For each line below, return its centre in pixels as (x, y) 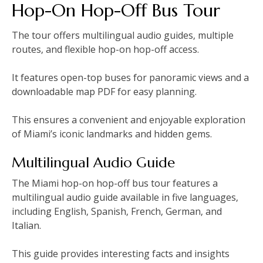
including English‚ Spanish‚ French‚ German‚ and (117, 211)
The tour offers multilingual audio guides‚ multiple (123, 35)
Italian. (26, 225)
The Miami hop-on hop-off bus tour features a (115, 183)
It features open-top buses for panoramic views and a (130, 77)
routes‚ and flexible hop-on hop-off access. (105, 49)
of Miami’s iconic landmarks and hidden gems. (112, 134)
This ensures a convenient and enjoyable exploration (129, 119)
